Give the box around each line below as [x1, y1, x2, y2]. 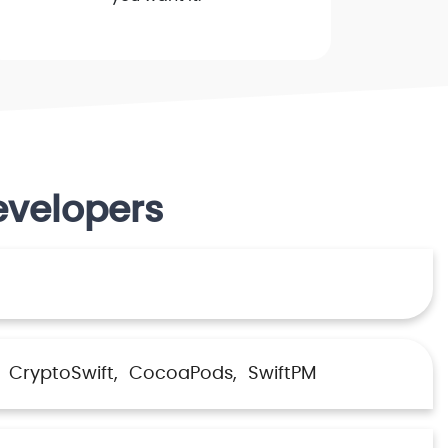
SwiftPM [248, 365, 317, 384]
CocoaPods [129, 365, 233, 384]
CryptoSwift [9, 365, 114, 384]
